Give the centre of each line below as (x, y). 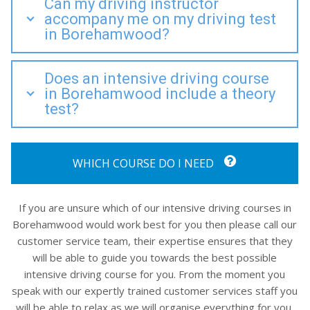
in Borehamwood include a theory (160, 93)
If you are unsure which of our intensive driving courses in (155, 208)
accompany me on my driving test (160, 19)
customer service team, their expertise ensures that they (155, 241)
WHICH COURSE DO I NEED (144, 164)
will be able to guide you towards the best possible (155, 258)
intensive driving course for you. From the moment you (155, 274)
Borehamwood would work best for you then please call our (155, 225)
